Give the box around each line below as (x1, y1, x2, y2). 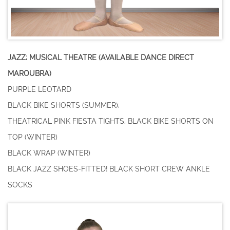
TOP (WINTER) (8, 133, 57, 141)
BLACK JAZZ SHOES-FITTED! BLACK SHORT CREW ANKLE (8, 165, 210, 173)
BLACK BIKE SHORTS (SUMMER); (8, 101, 120, 109)
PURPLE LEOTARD (8, 85, 71, 93)
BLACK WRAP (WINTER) (8, 149, 90, 157)
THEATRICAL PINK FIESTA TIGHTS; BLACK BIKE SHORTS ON (8, 117, 214, 125)
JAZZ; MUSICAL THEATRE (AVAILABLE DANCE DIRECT (8, 53, 194, 62)
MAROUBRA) (8, 69, 51, 78)
